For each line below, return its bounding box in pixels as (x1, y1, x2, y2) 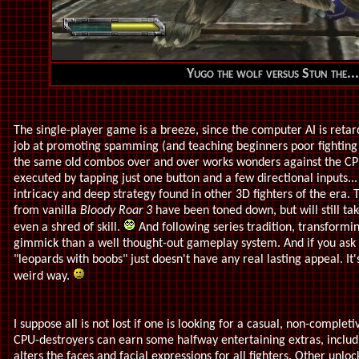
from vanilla (14, 204, 77, 217)
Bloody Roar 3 (77, 204, 152, 217)
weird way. (14, 270, 73, 283)
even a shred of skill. (14, 221, 123, 234)
